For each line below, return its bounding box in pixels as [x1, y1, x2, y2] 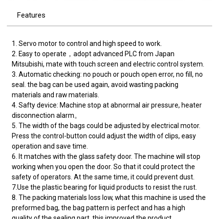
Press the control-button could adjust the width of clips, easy [12, 131, 197, 140]
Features [17, 10, 46, 20]
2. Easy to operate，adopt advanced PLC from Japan [12, 49, 175, 58]
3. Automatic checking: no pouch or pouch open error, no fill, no [12, 70, 203, 78]
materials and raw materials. [12, 90, 100, 99]
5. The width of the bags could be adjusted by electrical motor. [12, 121, 201, 130]
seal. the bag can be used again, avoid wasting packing [12, 80, 179, 88]
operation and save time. [12, 142, 88, 150]
